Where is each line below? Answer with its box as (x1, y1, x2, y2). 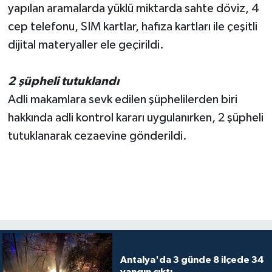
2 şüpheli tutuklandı (7, 75, 119, 87)
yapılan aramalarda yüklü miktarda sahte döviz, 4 (7, 2, 259, 15)
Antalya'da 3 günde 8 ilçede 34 (120, 254, 264, 265)
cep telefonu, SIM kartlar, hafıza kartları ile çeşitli (7, 20, 257, 33)
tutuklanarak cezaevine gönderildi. (7, 129, 187, 142)
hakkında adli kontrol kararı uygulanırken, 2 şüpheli (7, 111, 263, 124)
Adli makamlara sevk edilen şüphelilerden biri (7, 93, 237, 106)
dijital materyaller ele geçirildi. (7, 38, 164, 51)
